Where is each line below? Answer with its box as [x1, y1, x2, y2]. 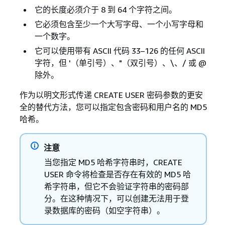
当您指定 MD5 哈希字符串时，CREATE [44, 157, 182, 167]
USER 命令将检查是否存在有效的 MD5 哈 [44, 169, 191, 179]
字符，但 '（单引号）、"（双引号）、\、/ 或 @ [34, 57, 206, 68]
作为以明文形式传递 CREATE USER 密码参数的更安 [19, 89, 203, 100]
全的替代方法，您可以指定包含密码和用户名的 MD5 [19, 101, 207, 112]
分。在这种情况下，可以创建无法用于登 [44, 193, 189, 203]
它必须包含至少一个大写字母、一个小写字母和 [34, 19, 203, 29]
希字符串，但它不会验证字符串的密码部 [44, 181, 189, 191]
